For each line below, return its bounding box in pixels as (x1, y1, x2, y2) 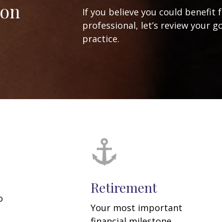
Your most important (91, 202, 182, 214)
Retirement (91, 178, 157, 197)
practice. (82, 33, 119, 45)
